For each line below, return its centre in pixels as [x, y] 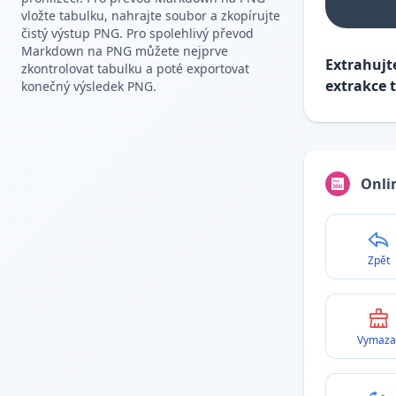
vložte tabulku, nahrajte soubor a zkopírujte [151, 15]
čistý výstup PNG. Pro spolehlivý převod [137, 33]
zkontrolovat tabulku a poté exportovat [135, 69]
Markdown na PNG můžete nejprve [125, 51]
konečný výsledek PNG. [89, 86]
